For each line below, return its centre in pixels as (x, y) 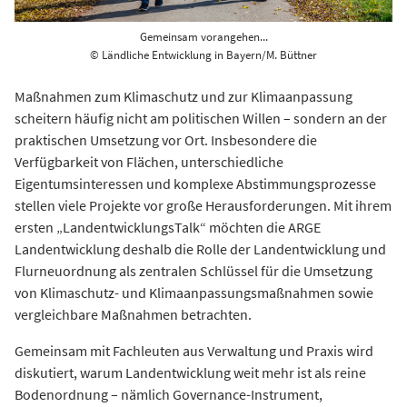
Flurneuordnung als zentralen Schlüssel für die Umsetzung (194, 271)
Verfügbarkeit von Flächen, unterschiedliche (149, 162)
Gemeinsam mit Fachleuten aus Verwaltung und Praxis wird (194, 351)
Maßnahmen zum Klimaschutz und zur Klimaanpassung (184, 97)
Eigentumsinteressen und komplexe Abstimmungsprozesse (195, 184)
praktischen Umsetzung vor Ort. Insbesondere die (166, 140)
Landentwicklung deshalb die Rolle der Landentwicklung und (200, 249)
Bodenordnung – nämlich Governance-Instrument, (169, 395)
